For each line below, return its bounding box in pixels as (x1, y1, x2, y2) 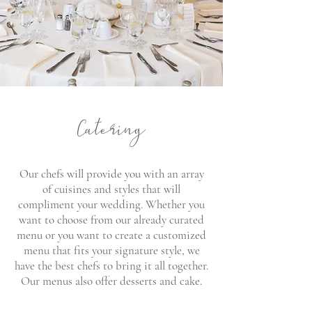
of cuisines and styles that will (42, 182, 180, 196)
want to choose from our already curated (19, 212, 204, 227)
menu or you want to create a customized (17, 228, 206, 242)
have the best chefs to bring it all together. (15, 258, 208, 273)
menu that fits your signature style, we (23, 243, 200, 258)
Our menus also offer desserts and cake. (21, 274, 202, 288)
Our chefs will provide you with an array (19, 166, 204, 181)
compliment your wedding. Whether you (18, 197, 205, 212)
